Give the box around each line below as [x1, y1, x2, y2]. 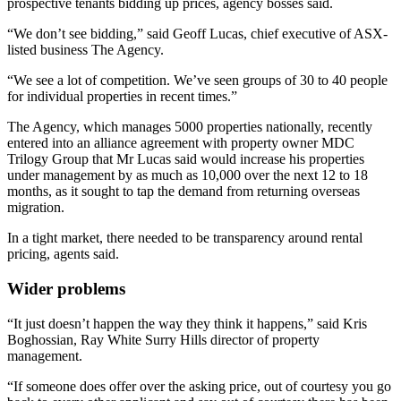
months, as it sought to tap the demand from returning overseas [7, 183, 360, 200]
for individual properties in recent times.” [7, 89, 237, 105]
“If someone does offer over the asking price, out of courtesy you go [7, 378, 391, 394]
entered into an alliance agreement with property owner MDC [7, 135, 354, 151]
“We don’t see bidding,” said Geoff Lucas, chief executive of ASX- [7, 26, 388, 42]
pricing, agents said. [7, 246, 119, 262]
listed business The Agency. [7, 42, 164, 58]
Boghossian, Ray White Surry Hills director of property [7, 331, 320, 347]
